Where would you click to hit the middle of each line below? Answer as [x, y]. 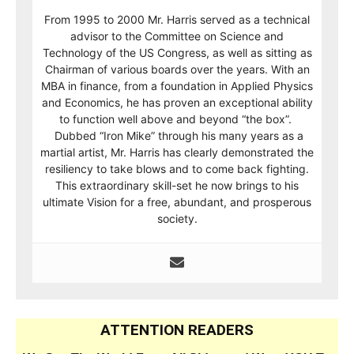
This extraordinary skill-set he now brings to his [177, 185]
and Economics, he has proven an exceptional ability [177, 102]
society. [177, 218]
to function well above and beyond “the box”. [177, 119]
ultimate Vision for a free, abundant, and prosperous [177, 202]
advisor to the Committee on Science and [177, 36]
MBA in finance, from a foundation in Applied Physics [177, 86]
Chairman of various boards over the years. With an [177, 69]
